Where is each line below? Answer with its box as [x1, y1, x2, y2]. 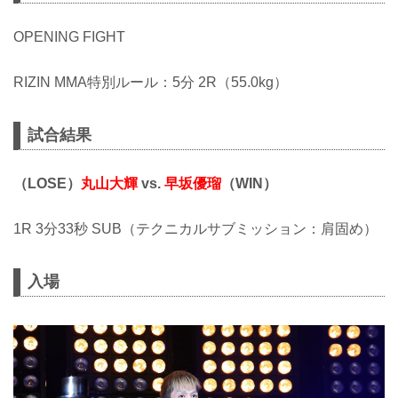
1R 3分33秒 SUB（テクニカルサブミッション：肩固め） [13, 220, 378, 236]
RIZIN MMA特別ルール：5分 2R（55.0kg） [13, 74, 288, 90]
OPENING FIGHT [13, 29, 125, 45]
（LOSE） [13, 176, 81, 192]
